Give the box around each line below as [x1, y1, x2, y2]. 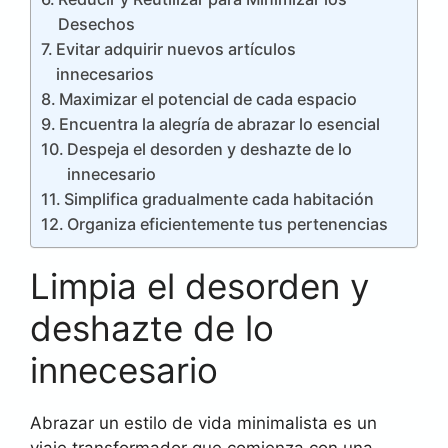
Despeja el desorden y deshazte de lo [67, 138, 353, 159]
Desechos [58, 13, 136, 34]
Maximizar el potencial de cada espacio [59, 88, 358, 109]
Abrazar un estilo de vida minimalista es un [30, 412, 377, 433]
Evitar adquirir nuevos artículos [56, 38, 297, 59]
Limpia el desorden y [30, 264, 369, 307]
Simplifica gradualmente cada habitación [64, 188, 375, 209]
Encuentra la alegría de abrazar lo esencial [59, 113, 381, 134]
